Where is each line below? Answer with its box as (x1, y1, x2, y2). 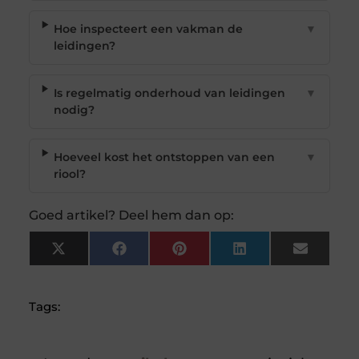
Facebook (125, 246, 184, 261)
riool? (54, 167, 87, 182)
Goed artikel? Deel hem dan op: (28, 208, 234, 224)
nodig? (53, 103, 95, 118)
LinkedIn (245, 246, 297, 261)
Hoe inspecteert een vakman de (54, 22, 244, 37)
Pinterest (185, 246, 240, 261)
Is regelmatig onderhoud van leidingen (53, 86, 285, 101)
